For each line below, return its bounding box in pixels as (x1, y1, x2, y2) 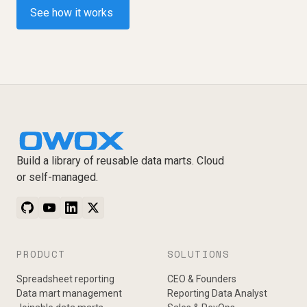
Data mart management (16, 288, 122, 299)
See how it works (30, 6, 113, 20)
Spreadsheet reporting (16, 273, 114, 285)
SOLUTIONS (167, 247, 230, 262)
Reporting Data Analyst (167, 288, 267, 299)
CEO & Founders (167, 273, 236, 285)
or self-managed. (16, 171, 98, 184)
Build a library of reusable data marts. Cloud (16, 154, 224, 168)
